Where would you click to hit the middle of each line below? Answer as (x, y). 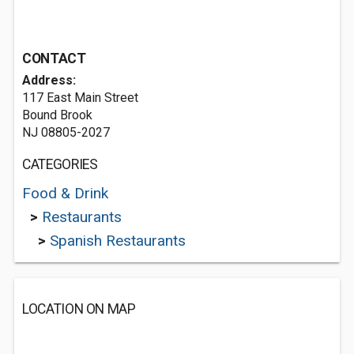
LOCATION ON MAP (79, 309)
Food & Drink (65, 193)
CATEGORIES (60, 164)
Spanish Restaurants (118, 241)
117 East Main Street (80, 98)
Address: (49, 80)
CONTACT (54, 58)
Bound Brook (57, 115)
